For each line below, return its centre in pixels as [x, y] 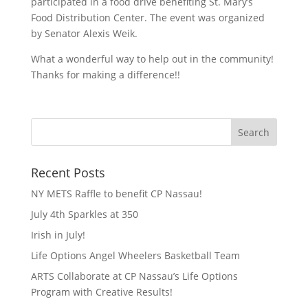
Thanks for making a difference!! [105, 75]
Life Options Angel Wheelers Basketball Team [135, 255]
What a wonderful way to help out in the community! [152, 59]
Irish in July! [58, 235]
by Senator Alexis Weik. [84, 33]
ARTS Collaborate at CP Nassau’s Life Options [134, 276]
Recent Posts [68, 173]
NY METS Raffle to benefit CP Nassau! [116, 194]
